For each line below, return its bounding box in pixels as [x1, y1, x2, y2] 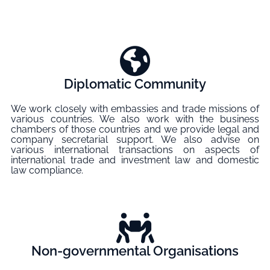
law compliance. [11, 165, 83, 177]
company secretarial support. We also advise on [11, 134, 259, 146]
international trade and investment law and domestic [11, 154, 259, 166]
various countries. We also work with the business [11, 113, 259, 125]
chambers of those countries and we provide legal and [11, 124, 259, 136]
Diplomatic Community [64, 76, 206, 92]
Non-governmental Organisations [31, 242, 239, 259]
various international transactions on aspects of [11, 144, 259, 156]
